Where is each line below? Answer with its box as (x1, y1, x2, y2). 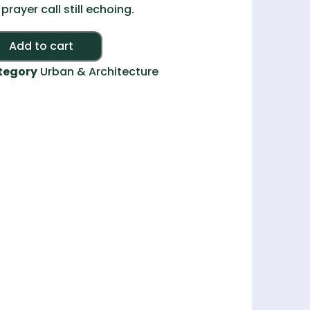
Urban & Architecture (39, 64, 158, 80)
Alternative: (102, 33, 167, 49)
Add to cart (8, 38, 73, 54)
